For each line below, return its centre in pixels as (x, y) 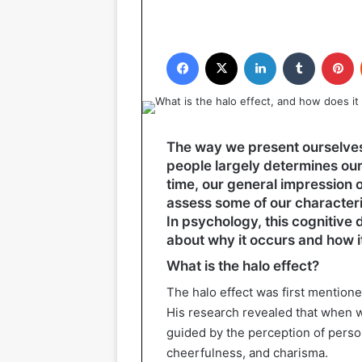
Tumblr (331, 52)
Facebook (223, 52)
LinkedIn (297, 52)
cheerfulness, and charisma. (247, 353)
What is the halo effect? (243, 265)
